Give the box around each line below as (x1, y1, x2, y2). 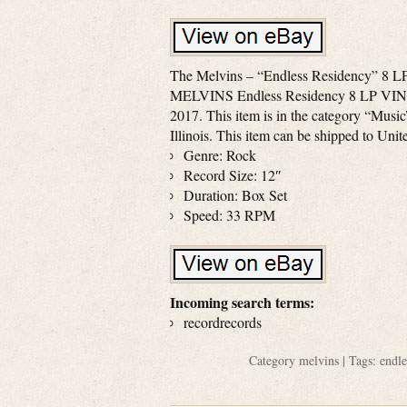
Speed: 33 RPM (184, 205, 275, 224)
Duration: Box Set (184, 185, 287, 204)
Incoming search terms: (170, 292, 314, 313)
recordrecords (184, 313, 262, 332)
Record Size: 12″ (184, 165, 282, 184)
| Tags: (338, 352, 380, 369)
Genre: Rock (184, 145, 256, 164)
